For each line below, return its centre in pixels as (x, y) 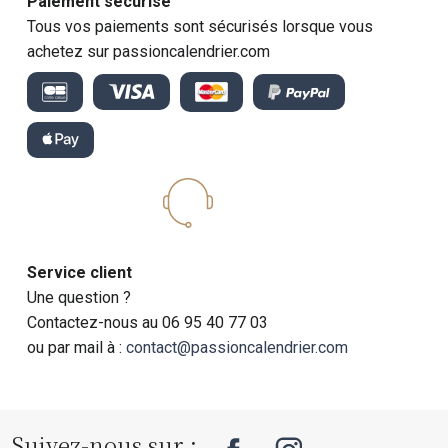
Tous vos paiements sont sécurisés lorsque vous (200, 26)
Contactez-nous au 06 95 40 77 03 (148, 322)
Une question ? (79, 297)
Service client (80, 272)
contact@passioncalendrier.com (237, 347)
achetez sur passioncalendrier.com (149, 51)
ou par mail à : (77, 347)
